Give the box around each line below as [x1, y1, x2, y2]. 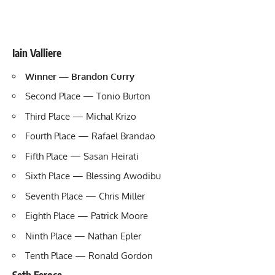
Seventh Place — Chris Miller [25, 190, 145, 202]
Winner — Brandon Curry [25, 70, 134, 82]
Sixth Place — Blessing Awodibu [25, 170, 161, 182]
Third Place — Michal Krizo [25, 110, 136, 122]
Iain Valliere [12, 46, 61, 60]
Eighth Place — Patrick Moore [25, 210, 148, 222]
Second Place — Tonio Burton [25, 90, 150, 103]
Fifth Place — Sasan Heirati [25, 150, 139, 162]
